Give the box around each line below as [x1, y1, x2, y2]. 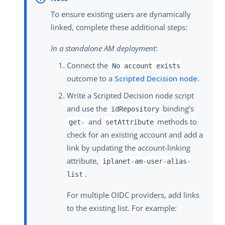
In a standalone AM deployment [51, 43, 156, 53]
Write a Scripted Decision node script [67, 90, 194, 100]
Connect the [67, 60, 110, 70]
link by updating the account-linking [67, 142, 190, 153]
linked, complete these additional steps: [51, 22, 187, 32]
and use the [67, 103, 109, 114]
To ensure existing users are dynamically [51, 9, 191, 19]
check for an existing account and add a [67, 129, 203, 140]
